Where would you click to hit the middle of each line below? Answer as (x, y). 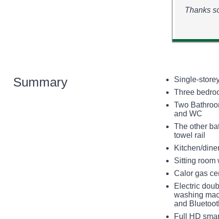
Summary (40, 82)
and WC (188, 113)
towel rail (189, 135)
